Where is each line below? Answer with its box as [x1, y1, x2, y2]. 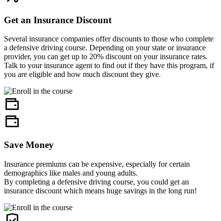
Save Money [4, 140, 54, 150]
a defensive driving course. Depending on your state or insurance [4, 43, 206, 52]
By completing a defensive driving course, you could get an [4, 177, 189, 186]
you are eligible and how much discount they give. [4, 70, 161, 79]
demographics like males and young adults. [4, 168, 138, 177]
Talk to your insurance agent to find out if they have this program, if [4, 61, 214, 70]
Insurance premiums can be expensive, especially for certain [4, 159, 190, 168]
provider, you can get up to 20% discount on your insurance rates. [4, 52, 208, 61]
